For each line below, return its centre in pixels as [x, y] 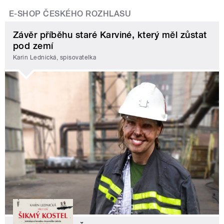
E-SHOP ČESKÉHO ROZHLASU [70, 14]
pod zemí [33, 45]
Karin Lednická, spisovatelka [55, 58]
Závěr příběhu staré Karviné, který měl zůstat [110, 34]
